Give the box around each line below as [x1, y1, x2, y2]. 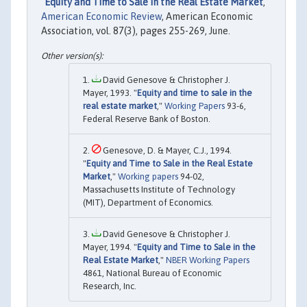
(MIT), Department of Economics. [83, 197, 213, 208]
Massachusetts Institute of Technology [83, 184, 235, 195]
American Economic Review [41, 11, 162, 23]
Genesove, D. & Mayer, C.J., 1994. [101, 145, 232, 156]
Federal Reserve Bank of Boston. [83, 113, 210, 124]
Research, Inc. [83, 280, 136, 291]
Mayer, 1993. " [83, 87, 137, 98]
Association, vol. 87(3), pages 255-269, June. [41, 25, 230, 37]
